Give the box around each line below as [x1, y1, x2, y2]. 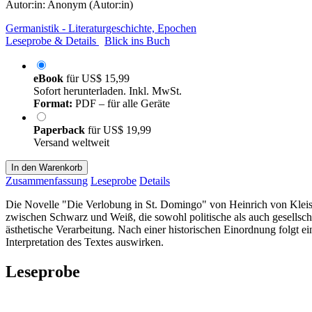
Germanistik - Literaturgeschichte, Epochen [6, 22, 196, 34]
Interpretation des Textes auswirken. [6, 235, 164, 248]
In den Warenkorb [11, 162, 82, 173]
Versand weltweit [33, 136, 109, 148]
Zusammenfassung [6, 174, 88, 187]
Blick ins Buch [104, 34, 170, 47]
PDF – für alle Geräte [72, 97, 170, 109]
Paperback [33, 123, 88, 136]
